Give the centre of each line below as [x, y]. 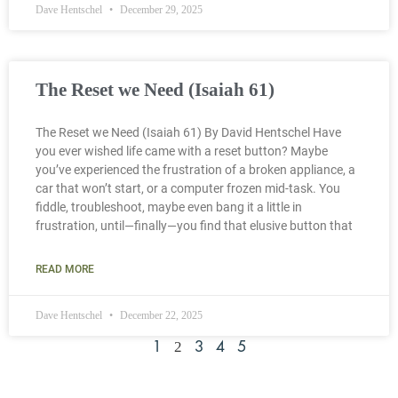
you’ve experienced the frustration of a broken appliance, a [195, 169]
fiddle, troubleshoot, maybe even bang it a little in [169, 207]
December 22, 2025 [160, 315]
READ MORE [65, 269]
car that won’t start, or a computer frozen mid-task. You [188, 188]
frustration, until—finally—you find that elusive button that [194, 225]
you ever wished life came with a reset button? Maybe [182, 151]
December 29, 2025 [160, 9]
